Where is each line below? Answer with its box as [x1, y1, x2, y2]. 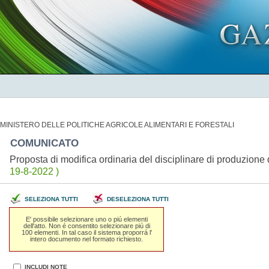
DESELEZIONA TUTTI [106, 196, 169, 202]
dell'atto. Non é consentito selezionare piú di [23, 222, 150, 229]
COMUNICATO [10, 137, 85, 149]
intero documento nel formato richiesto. [30, 235, 144, 243]
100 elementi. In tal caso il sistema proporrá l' [21, 228, 152, 236]
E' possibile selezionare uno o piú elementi [25, 215, 148, 223]
